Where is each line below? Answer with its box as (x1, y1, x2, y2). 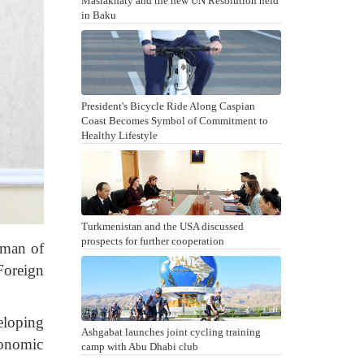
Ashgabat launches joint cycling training (80, 326, 261, 338)
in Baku (80, 9, 116, 21)
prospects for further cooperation (80, 235, 224, 247)
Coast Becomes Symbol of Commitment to (80, 115, 268, 127)
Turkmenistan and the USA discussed (80, 220, 244, 232)
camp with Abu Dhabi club (80, 340, 198, 353)
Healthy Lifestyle (80, 129, 158, 141)
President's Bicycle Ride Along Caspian (80, 100, 255, 112)
